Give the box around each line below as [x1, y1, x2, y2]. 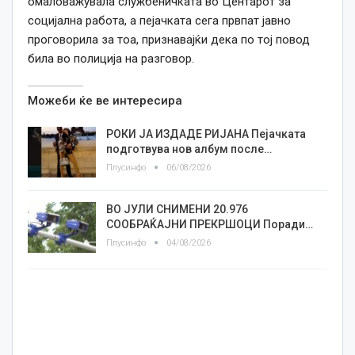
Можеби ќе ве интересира [28, 94, 182, 109]
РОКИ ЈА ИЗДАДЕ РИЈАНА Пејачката [106, 128, 306, 141]
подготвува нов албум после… [106, 143, 272, 156]
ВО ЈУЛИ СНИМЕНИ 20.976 [106, 203, 248, 216]
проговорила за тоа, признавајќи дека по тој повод [28, 32, 310, 48]
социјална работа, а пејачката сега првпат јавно [28, 13, 291, 29]
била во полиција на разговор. [28, 52, 194, 67]
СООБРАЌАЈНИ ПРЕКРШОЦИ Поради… [106, 218, 313, 231]
